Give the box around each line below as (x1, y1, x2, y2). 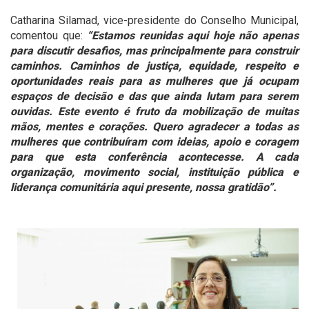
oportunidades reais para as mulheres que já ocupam (10, 74, 299, 88)
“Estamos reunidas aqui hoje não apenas (87, 28, 299, 42)
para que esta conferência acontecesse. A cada (10, 150, 299, 163)
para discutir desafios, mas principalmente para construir (10, 43, 299, 57)
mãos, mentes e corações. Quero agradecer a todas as (10, 119, 299, 133)
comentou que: (10, 28, 88, 42)
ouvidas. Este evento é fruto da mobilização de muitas (10, 104, 299, 118)
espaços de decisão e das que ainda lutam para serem (10, 89, 299, 103)
